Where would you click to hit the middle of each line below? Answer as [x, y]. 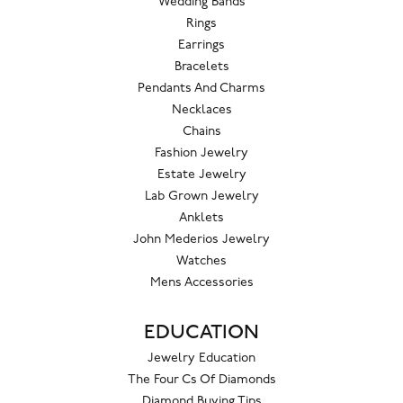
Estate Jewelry [201, 175]
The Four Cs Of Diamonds [201, 381]
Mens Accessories [201, 283]
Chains [201, 132]
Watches [201, 262]
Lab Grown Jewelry [201, 197]
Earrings [201, 46]
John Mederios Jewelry [201, 240]
